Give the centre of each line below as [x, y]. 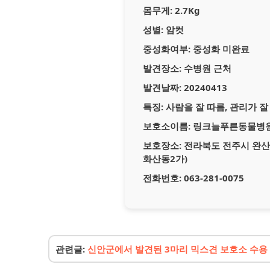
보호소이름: [167, 126]
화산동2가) [165, 159]
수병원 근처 [206, 68]
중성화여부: [167, 49]
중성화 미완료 [220, 49]
